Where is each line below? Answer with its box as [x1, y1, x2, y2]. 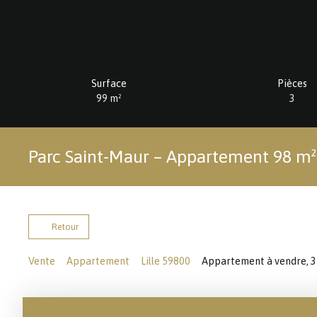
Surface [91, 77, 127, 89]
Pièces [277, 77, 307, 89]
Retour [52, 221, 79, 232]
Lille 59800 [141, 255, 190, 267]
